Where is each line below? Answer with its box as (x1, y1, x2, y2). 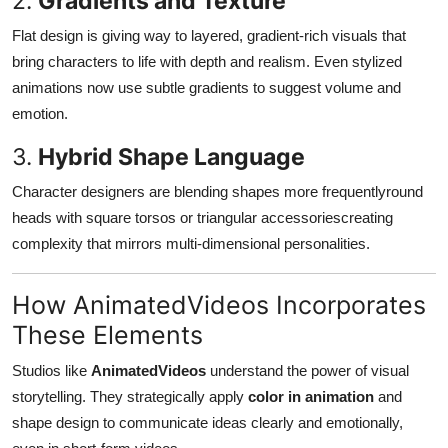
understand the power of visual (206, 361, 409, 379)
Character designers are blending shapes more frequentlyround (12, 182, 423, 200)
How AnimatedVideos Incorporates (12, 289, 426, 320)
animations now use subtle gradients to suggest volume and (12, 78, 401, 96)
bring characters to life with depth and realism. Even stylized (12, 52, 402, 70)
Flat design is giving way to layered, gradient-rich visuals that (12, 26, 406, 44)
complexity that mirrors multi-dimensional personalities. (12, 234, 370, 252)
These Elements (12, 319, 203, 350)
